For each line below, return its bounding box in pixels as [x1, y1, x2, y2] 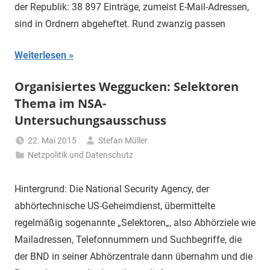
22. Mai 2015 [28, 136, 77, 146]
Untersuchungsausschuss [14, 112, 166, 129]
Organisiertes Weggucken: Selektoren [14, 78, 239, 95]
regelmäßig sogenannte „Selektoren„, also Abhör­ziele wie [14, 217, 256, 229]
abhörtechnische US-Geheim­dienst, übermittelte [14, 200, 215, 212]
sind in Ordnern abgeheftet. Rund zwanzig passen [14, 18, 225, 30]
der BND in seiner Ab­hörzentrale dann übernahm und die [14, 251, 253, 263]
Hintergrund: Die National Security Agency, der [14, 183, 209, 195]
